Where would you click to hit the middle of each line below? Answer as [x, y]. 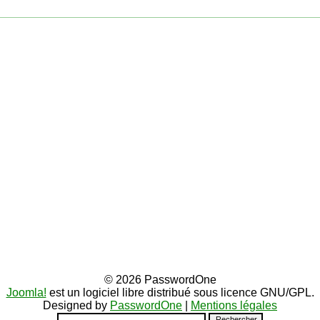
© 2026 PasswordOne [160, 280]
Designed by [76, 305]
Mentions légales [234, 305]
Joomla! [26, 292]
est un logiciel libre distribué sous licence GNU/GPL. [180, 292]
